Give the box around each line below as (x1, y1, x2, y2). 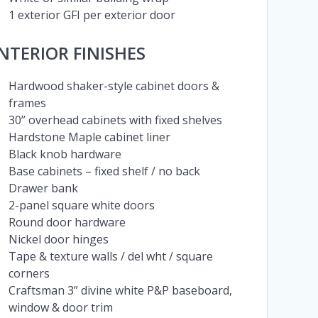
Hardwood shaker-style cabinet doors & (8, 78, 219, 94)
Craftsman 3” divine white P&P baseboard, (8, 283, 232, 299)
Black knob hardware (8, 146, 121, 163)
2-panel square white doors (8, 197, 155, 214)
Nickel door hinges (8, 231, 109, 248)
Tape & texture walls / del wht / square (8, 248, 213, 265)
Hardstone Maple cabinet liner (8, 129, 170, 146)
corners (8, 265, 50, 282)
